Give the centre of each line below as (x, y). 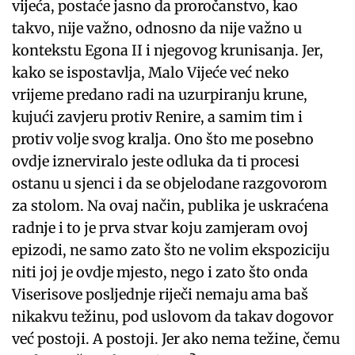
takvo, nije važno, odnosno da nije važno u (157, 29)
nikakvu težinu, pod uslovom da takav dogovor (173, 317)
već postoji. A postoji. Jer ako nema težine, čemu (176, 339)
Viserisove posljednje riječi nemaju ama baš (160, 295)
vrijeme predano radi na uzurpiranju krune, (160, 95)
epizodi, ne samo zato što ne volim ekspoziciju (171, 250)
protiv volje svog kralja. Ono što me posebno (163, 139)
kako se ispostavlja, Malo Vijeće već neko (151, 73)
